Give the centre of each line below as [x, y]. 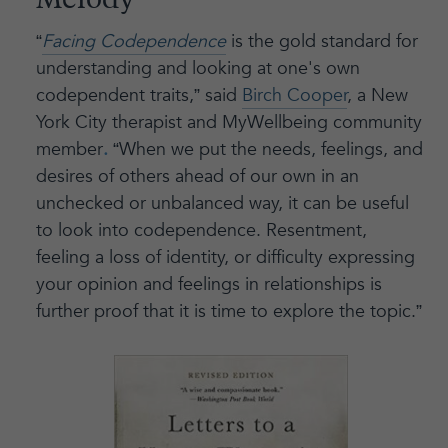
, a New [377, 96]
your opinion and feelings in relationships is [208, 285]
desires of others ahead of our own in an [197, 177]
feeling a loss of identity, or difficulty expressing [225, 258]
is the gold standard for [321, 42]
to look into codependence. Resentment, [201, 231]
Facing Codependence [133, 42]
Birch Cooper [294, 96]
